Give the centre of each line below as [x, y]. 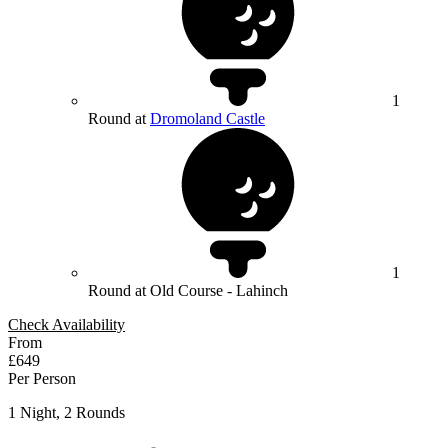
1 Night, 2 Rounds [66, 413]
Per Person [42, 379]
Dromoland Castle [207, 119]
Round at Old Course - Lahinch [188, 291]
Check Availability [66, 325]
